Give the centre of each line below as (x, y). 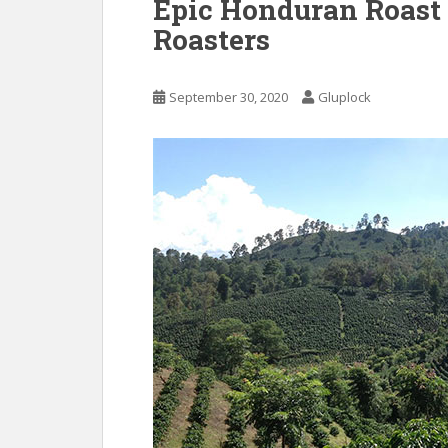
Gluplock (344, 96)
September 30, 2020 (228, 96)
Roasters (211, 39)
